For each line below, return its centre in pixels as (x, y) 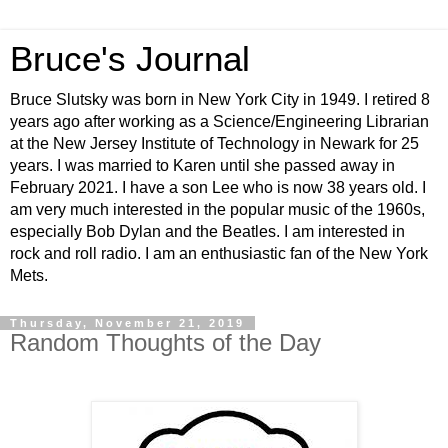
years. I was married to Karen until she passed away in (202, 165)
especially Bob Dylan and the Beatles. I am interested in (207, 231)
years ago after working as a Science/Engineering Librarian (219, 121)
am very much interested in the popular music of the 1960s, (217, 209)
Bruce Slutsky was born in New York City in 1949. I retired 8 (220, 99)
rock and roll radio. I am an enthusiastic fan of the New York (219, 253)
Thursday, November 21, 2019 (127, 323)
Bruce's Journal (130, 59)
